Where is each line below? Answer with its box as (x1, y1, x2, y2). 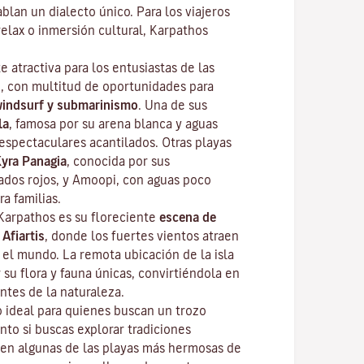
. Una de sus (138, 98, 207, 111)
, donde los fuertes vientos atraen (45, 229, 239, 242)
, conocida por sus (67, 154, 170, 167)
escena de (159, 210, 216, 223)
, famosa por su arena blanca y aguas (9, 117, 218, 130)
